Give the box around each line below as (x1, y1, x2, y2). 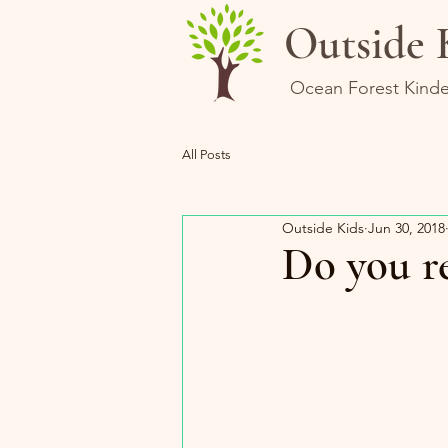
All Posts (182, 147, 231, 162)
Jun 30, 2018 (368, 218, 445, 237)
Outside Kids (282, 218, 364, 237)
